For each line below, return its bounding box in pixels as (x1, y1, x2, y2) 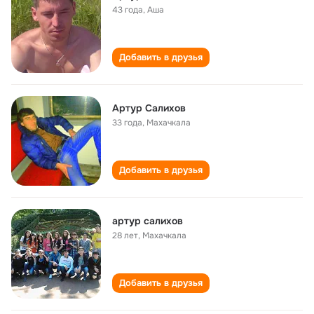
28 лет (112, 230, 138, 241)
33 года (112, 117, 142, 128)
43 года (112, 4, 143, 15)
